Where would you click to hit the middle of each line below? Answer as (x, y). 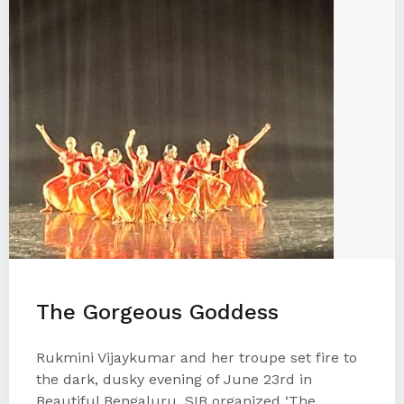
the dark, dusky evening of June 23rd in (174, 379)
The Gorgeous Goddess (157, 312)
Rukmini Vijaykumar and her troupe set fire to (197, 358)
